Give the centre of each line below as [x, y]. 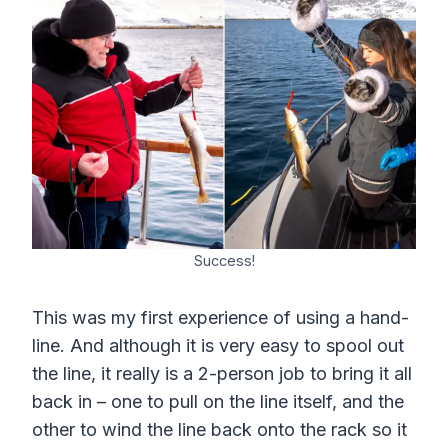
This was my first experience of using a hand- [220, 318]
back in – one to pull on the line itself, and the [218, 402]
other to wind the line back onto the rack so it [219, 430]
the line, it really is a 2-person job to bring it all [222, 374]
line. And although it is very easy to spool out [218, 346]
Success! [224, 261]
